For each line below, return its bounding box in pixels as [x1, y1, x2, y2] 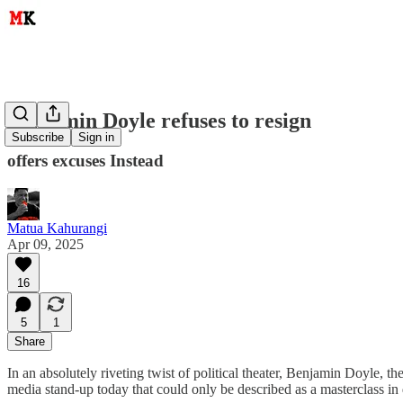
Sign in [78, 130, 114, 145]
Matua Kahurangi [7, 219, 107, 236]
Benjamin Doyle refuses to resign [7, 108, 311, 132]
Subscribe [12, 130, 64, 145]
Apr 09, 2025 [7, 236, 84, 252]
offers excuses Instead [7, 150, 164, 170]
